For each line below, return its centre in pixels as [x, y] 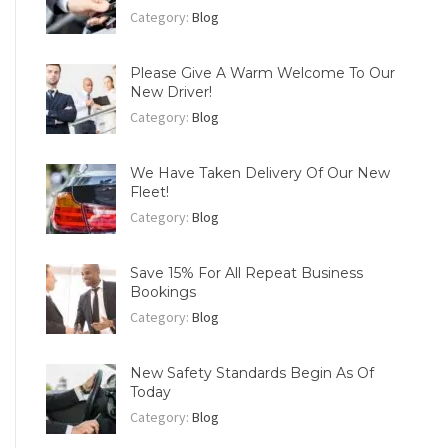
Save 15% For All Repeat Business [246, 273]
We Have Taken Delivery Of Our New [260, 173]
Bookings [163, 292]
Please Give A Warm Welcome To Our [262, 73]
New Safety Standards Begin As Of [252, 373]
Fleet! [149, 192]
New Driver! [171, 92]
